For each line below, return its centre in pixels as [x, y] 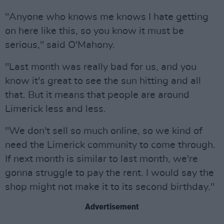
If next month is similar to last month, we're [101, 159]
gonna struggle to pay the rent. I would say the [109, 173]
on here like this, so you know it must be [94, 31]
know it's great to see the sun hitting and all [103, 81]
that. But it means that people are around [97, 95]
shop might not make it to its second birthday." [110, 187]
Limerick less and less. [55, 109]
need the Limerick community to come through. [110, 145]
